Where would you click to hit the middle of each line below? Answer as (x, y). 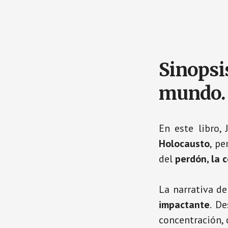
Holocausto (184, 144)
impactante (184, 205)
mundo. (192, 94)
